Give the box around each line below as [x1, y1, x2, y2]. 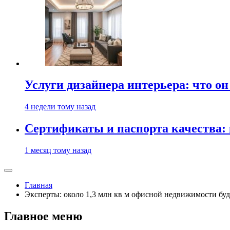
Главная [25, 181, 52, 190]
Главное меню [4, 209, 82, 223]
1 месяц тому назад [25, 146, 91, 155]
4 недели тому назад [25, 102, 95, 111]
